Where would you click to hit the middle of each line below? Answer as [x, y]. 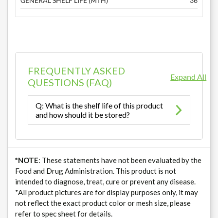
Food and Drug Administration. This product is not [96, 171]
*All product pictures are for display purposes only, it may [107, 192]
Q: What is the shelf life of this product [99, 106]
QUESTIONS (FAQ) [70, 82]
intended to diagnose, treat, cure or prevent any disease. [105, 182]
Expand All [189, 76]
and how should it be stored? [83, 115]
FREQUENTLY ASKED [76, 71]
